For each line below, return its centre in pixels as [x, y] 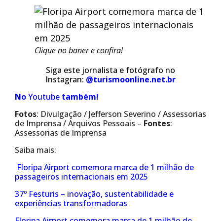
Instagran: [66, 79]
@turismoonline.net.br [131, 79]
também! [80, 97]
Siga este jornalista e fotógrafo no [110, 70]
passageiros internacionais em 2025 [81, 177]
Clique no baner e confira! [79, 50]
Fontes [157, 123]
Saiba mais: [36, 150]
